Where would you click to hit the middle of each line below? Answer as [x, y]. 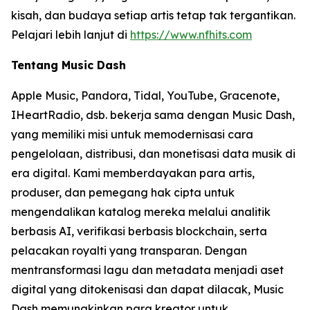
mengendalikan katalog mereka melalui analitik [141, 212]
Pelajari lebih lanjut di [71, 35]
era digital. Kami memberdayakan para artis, [133, 173]
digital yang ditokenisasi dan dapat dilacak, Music [147, 290]
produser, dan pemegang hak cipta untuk [123, 193]
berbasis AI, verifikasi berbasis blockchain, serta [139, 231]
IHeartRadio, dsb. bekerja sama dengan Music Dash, [153, 115]
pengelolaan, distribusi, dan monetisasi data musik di [153, 154]
